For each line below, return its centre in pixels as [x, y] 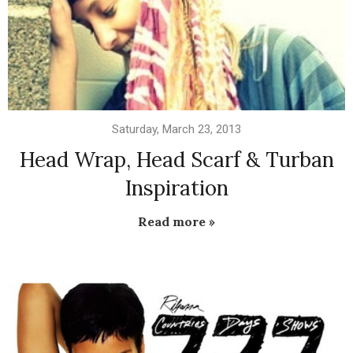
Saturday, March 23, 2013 [176, 129]
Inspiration [176, 188]
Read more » [176, 221]
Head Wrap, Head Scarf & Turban [176, 159]
